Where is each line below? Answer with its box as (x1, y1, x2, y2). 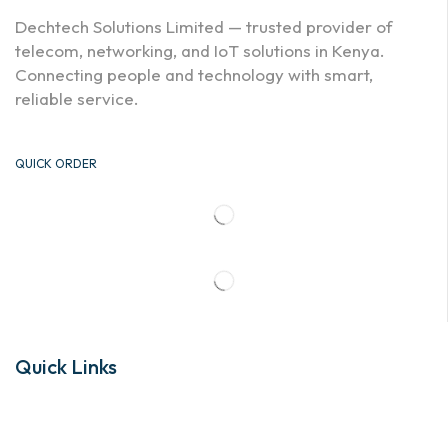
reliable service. (15, 88, 139, 109)
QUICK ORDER (15, 155, 97, 171)
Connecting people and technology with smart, (15, 64, 373, 85)
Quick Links (15, 354, 117, 380)
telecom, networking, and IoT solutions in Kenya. (15, 40, 385, 61)
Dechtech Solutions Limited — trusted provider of (15, 16, 393, 37)
